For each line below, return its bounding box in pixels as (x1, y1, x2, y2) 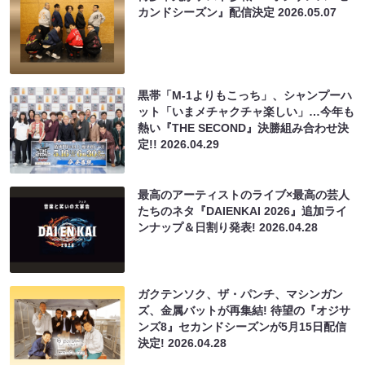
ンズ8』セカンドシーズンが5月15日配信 (138, 319, 347, 333)
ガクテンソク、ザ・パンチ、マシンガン (138, 287, 344, 301)
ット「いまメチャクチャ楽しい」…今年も (138, 104, 355, 118)
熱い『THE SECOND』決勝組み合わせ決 (138, 121, 350, 134)
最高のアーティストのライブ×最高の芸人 (138, 187, 350, 201)
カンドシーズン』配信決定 (138, 5, 279, 19)
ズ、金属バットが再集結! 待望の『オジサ (138, 303, 351, 317)
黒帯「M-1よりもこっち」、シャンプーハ (138, 88, 353, 102)
